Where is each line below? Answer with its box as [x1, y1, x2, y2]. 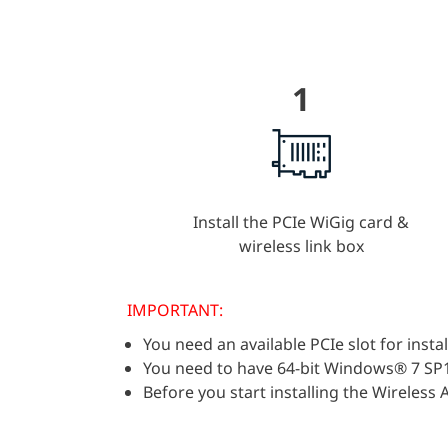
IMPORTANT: [127, 299, 223, 322]
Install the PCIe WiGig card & [193, 211, 410, 234]
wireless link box [238, 235, 364, 258]
